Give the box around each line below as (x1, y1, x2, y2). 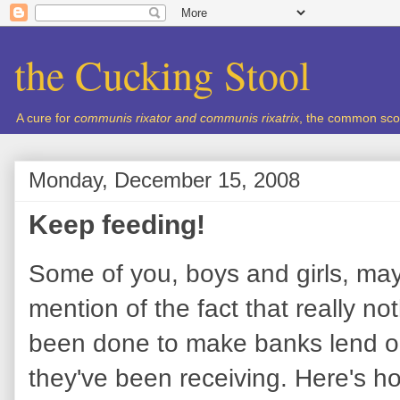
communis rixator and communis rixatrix (74, 111, 299, 125)
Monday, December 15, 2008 (29, 168, 300, 192)
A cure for (16, 111, 74, 125)
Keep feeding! (29, 209, 205, 239)
